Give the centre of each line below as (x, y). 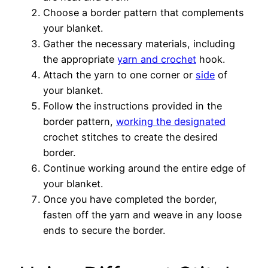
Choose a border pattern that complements (144, 13)
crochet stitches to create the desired (130, 137)
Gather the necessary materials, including (139, 44)
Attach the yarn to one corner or (119, 75)
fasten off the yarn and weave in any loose (142, 215)
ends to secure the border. (104, 231)
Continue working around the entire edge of (144, 168)
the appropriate (80, 60)
